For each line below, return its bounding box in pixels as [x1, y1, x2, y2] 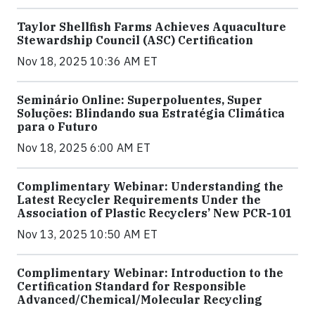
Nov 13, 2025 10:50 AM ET [17, 227, 157, 241]
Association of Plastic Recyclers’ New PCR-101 [17, 206, 292, 220]
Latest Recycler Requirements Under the [17, 193, 261, 207]
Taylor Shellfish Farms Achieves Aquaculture [17, 20, 286, 34]
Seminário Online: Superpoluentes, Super [17, 93, 262, 107]
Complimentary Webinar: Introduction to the [17, 266, 283, 280]
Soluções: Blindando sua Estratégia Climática [17, 106, 285, 120]
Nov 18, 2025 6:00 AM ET [17, 141, 150, 155]
